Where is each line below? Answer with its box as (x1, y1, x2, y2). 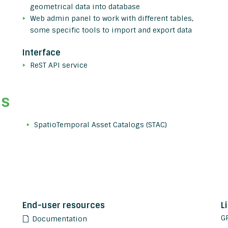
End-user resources (22, 200, 105, 211)
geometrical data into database (30, 2, 140, 12)
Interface (22, 47, 61, 59)
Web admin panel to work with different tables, (30, 14, 193, 23)
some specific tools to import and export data (30, 25, 192, 35)
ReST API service (30, 61, 88, 70)
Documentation (32, 214, 87, 224)
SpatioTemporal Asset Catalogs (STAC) (34, 120, 167, 130)
